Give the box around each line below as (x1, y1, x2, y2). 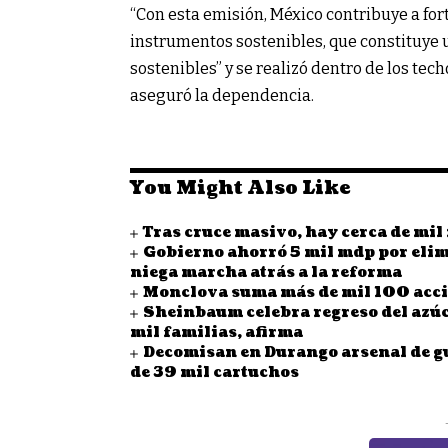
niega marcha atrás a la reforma (130, 263, 402, 283)
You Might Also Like (130, 176, 350, 202)
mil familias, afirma (130, 323, 303, 343)
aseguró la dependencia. (130, 86, 314, 106)
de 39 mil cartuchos (130, 363, 299, 383)
